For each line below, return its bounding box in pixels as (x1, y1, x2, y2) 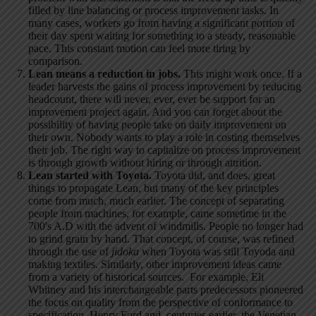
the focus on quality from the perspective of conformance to (28, 296, 293, 309)
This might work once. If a (181, 68, 302, 80)
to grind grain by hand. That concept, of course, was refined (28, 233, 294, 245)
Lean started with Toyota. (28, 169, 152, 182)
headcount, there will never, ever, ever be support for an (28, 93, 275, 106)
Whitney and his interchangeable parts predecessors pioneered (28, 284, 303, 296)
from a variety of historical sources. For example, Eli (28, 271, 264, 284)
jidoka (111, 245, 139, 258)
